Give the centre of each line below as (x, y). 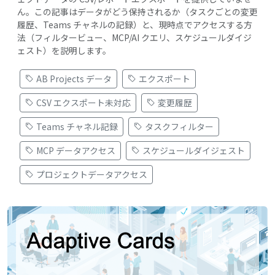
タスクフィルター (179, 126)
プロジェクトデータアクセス (92, 174)
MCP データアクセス (76, 150)
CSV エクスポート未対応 (83, 102)
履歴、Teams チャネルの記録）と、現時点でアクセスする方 (135, 24)
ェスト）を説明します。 (64, 50)
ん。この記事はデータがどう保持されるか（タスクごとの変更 (137, 11)
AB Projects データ (74, 78)
